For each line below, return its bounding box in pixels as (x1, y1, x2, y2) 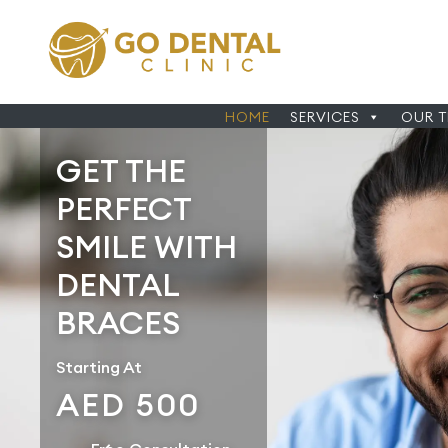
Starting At (55, 357, 142, 377)
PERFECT (55, 188, 191, 229)
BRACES (55, 302, 180, 343)
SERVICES (290, 108, 360, 127)
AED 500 (55, 384, 200, 425)
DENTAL (55, 264, 179, 305)
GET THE (55, 150, 186, 191)
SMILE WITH (55, 226, 237, 267)
